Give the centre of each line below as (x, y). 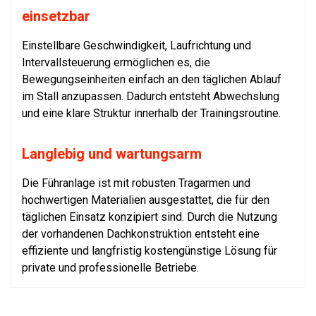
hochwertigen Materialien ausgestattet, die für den (146, 200)
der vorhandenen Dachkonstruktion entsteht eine (141, 234)
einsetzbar (56, 17)
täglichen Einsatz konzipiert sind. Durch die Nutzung (150, 217)
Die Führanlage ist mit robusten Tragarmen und (136, 183)
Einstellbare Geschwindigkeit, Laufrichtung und (136, 46)
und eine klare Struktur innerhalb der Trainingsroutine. (151, 114)
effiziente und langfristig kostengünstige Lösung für (150, 251)
